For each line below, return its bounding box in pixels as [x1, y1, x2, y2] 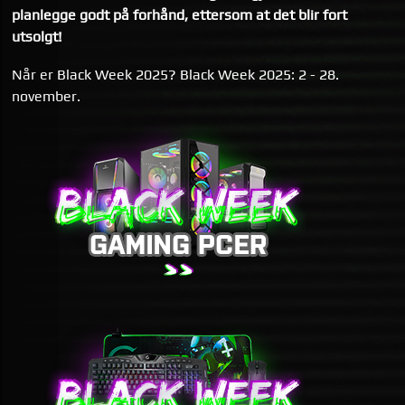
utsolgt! [12, 28, 62, 46]
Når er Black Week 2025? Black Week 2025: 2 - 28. [12, 65, 340, 83]
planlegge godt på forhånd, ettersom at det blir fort [12, 6, 348, 24]
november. [12, 87, 81, 105]
